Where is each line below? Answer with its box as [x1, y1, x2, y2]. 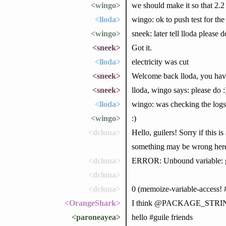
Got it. [131, 43, 152, 52]
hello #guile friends [131, 212, 193, 221]
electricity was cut [131, 57, 189, 66]
